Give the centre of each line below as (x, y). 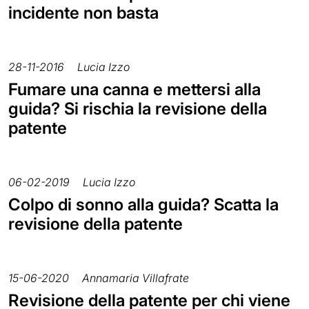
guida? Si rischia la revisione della (138, 108)
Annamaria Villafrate (136, 278)
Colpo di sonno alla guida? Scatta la (143, 204)
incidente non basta (83, 12)
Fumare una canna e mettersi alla (134, 89)
